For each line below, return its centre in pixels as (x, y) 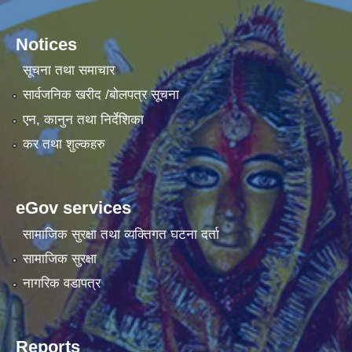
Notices (46, 44)
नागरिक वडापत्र (61, 284)
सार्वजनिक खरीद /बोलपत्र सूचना (101, 95)
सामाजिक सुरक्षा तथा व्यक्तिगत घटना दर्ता (121, 234)
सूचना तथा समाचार (68, 71)
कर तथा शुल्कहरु (64, 145)
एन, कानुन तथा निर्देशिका (83, 119)
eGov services (73, 208)
